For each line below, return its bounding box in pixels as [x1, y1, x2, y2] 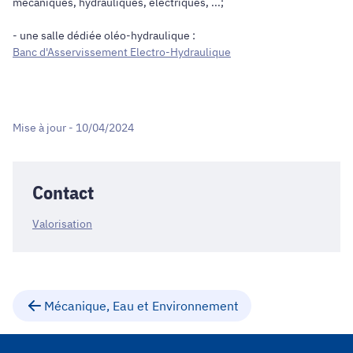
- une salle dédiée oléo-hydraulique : [13, 28, 195, 43]
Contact [32, 180, 94, 206]
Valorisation [32, 217, 92, 232]
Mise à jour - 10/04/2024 [13, 121, 134, 136]
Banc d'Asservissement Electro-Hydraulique [13, 44, 231, 59]
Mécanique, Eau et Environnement [44, 298, 239, 314]
